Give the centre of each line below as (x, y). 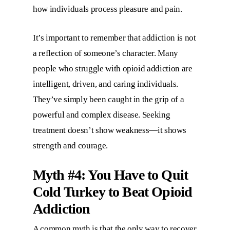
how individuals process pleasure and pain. (108, 9)
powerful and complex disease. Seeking (102, 114)
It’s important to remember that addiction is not (114, 37)
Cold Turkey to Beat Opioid (113, 192)
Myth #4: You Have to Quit (111, 175)
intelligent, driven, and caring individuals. (106, 84)
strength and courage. (71, 145)
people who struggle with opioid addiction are (113, 68)
